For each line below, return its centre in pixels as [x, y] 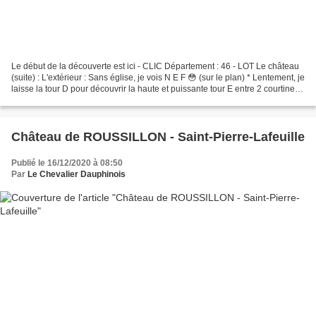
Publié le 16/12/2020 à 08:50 [67, 163]
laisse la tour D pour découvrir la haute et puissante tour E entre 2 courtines [155, 89]
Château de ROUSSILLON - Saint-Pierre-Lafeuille [158, 136]
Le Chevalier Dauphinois [77, 174]
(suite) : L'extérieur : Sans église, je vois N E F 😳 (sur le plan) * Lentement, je [158, 77]
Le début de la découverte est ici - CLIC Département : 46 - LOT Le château [155, 66]
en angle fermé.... [44, 100]
